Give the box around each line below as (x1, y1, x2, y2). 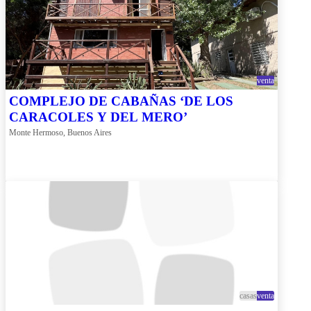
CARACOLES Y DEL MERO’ (9, 110, 187, 125)
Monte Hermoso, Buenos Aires (9, 128, 112, 138)
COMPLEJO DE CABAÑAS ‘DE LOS (9, 94, 233, 109)
